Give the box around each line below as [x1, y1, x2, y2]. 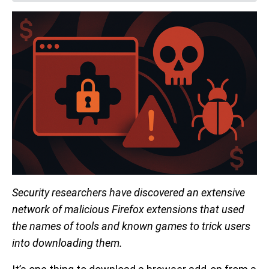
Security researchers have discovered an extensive [12, 186, 245, 199]
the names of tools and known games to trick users [12, 220, 250, 232]
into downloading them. [12, 237, 122, 249]
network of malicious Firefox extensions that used [12, 203, 244, 216]
